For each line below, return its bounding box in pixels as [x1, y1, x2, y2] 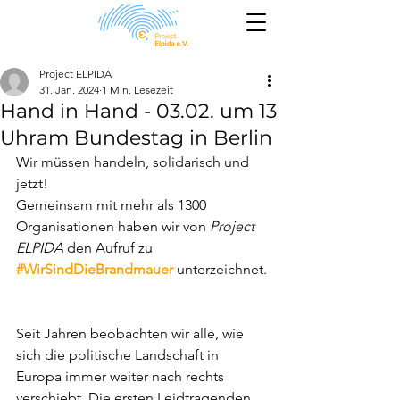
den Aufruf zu [63, 239, 156, 256]
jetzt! [16, 175, 48, 192]
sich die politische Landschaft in [16, 346, 222, 363]
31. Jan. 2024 [39, 83, 99, 96]
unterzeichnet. [173, 261, 267, 278]
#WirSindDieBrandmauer [16, 261, 173, 278]
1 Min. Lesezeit [102, 83, 173, 96]
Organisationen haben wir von [16, 218, 210, 235]
